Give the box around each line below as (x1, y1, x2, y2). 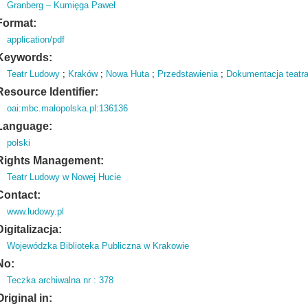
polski (7, 137, 31, 148)
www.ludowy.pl (7, 206, 65, 217)
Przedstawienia (157, 69, 219, 79)
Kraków (68, 69, 98, 79)
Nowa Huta (106, 69, 150, 79)
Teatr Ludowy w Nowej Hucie (7, 172, 122, 182)
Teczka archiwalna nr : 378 (7, 275, 114, 285)
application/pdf (7, 34, 65, 45)
